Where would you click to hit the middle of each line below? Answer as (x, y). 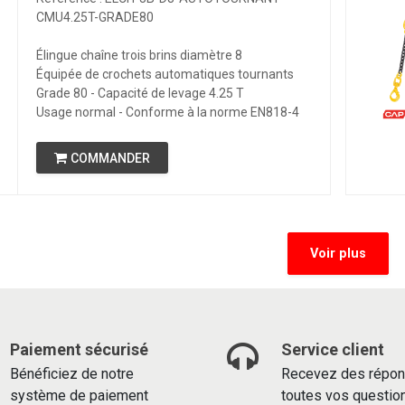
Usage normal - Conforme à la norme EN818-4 (167, 112)
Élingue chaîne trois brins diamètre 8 (139, 55)
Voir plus (338, 254)
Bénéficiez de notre (72, 374)
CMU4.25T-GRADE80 (94, 17)
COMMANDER (110, 158)
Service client (334, 349)
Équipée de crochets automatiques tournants (165, 74)
